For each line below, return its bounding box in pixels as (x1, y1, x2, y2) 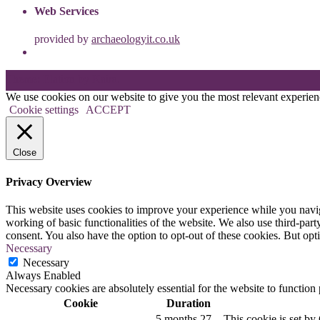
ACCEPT (86, 104, 131, 116)
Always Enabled (6, 269, 81, 281)
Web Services (34, 5, 99, 18)
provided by (34, 33, 91, 46)
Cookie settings (9, 104, 79, 116)
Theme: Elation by (6, 73, 92, 86)
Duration (166, 297, 211, 309)
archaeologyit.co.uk (91, 33, 180, 46)
